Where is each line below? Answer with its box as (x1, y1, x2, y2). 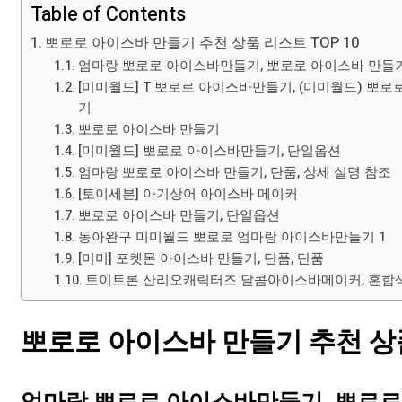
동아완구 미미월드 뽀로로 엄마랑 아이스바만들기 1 (77, 228, 386, 248)
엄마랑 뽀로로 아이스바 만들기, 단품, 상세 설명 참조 (77, 163, 391, 183)
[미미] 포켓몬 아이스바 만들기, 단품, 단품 (77, 249, 324, 269)
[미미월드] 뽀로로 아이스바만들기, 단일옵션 (77, 142, 341, 162)
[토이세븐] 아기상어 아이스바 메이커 (77, 185, 298, 205)
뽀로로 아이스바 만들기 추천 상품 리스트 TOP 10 (45, 32, 360, 55)
